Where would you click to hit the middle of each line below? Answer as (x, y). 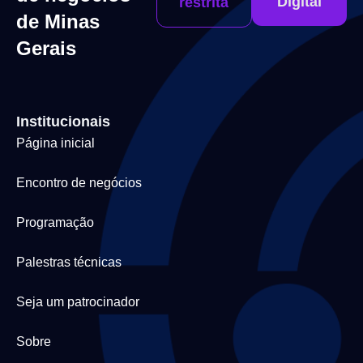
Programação (55, 223)
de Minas (58, 22)
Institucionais (63, 122)
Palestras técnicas (69, 263)
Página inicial (56, 143)
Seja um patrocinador (78, 302)
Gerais (46, 49)
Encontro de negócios (79, 183)
